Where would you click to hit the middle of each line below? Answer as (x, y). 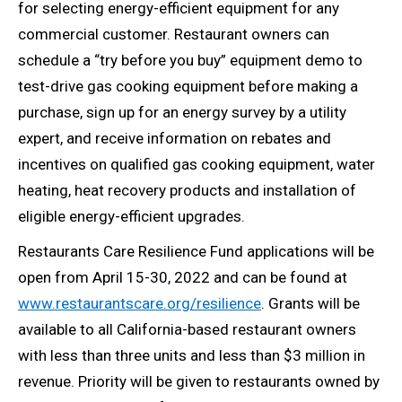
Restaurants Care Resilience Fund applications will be (196, 252)
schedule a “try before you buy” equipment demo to (190, 61)
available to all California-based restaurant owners (187, 330)
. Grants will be (310, 304)
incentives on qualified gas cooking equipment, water (197, 165)
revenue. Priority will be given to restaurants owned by (199, 382)
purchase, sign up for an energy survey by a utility (182, 113)
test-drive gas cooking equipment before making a (188, 87)
